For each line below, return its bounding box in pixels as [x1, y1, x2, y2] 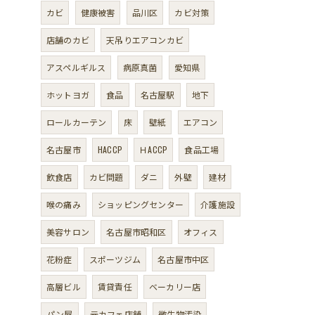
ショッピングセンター [98, 198, 184, 211]
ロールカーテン [46, 116, 107, 129]
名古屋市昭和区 [106, 226, 167, 238]
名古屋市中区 [157, 253, 210, 266]
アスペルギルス [46, 61, 106, 74]
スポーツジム [89, 253, 141, 266]
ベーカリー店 [149, 281, 201, 293]
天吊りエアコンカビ [106, 34, 184, 46]
